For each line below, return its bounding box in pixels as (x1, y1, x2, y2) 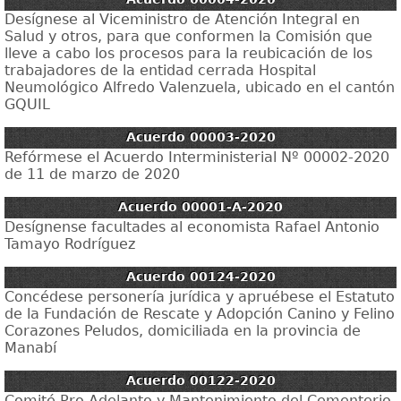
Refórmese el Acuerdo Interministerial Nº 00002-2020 (4, 149, 389, 166)
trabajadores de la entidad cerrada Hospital (4, 62, 316, 79)
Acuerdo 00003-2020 (125, 130, 276, 144)
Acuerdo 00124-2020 (125, 269, 276, 284)
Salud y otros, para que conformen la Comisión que (4, 28, 372, 45)
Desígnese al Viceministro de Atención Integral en (4, 11, 360, 28)
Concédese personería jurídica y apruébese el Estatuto (4, 288, 395, 305)
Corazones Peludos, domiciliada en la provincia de (4, 322, 361, 339)
